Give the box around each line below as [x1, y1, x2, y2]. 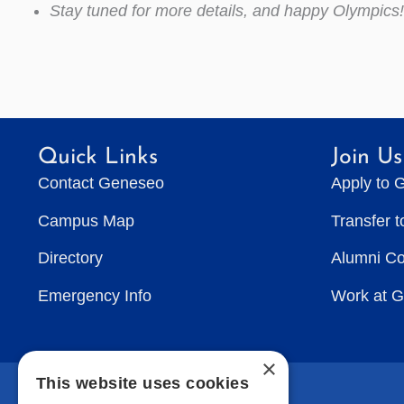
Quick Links [38, 146, 158, 169]
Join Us [331, 146, 402, 169]
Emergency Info [38, 286, 151, 305]
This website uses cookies [36, 374, 249, 392]
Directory [38, 249, 103, 267]
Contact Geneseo [38, 174, 164, 192]
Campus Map [38, 211, 134, 230]
